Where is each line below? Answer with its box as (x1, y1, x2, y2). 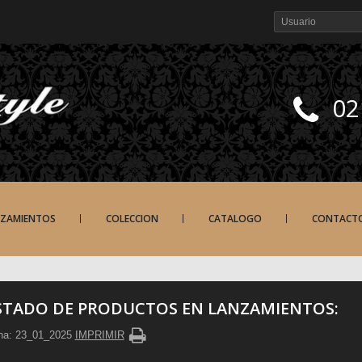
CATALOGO (208, 212, 263, 226)
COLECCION (106, 212, 159, 226)
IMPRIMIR (74, 329, 124, 342)
